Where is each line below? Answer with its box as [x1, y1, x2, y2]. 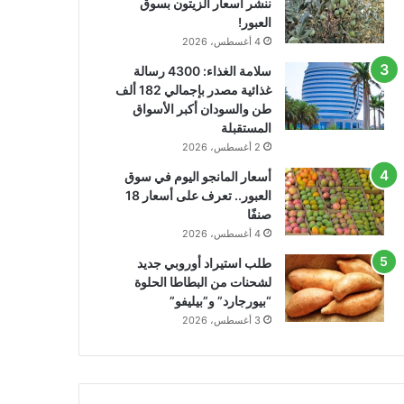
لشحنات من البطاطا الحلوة [133, 274, 271, 290]
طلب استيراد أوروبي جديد [136, 255, 271, 271]
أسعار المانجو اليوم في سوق [124, 169, 271, 185]
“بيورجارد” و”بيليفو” [169, 293, 271, 309]
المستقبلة [220, 120, 271, 136]
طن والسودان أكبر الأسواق [132, 101, 271, 117]
